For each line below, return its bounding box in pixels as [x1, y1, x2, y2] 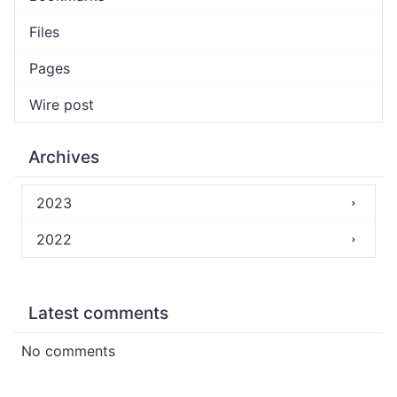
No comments [21, 342, 115, 360]
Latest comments [28, 302, 168, 323]
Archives [28, 146, 99, 167]
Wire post [29, 96, 94, 113]
